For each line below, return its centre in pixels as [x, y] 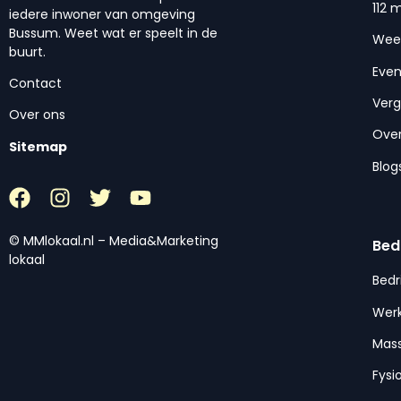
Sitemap [38, 146]
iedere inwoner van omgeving [102, 14]
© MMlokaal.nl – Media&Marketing [114, 241]
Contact [35, 84]
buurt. [27, 51]
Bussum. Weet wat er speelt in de [113, 33]
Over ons [37, 115]
